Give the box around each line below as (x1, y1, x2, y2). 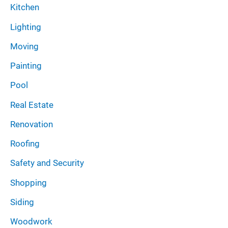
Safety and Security (10, 158, 84, 168)
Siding (10, 196, 34, 207)
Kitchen (10, 2, 39, 13)
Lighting (10, 21, 41, 32)
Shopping (10, 177, 47, 188)
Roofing (10, 138, 40, 149)
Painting (10, 61, 42, 71)
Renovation (10, 119, 53, 129)
